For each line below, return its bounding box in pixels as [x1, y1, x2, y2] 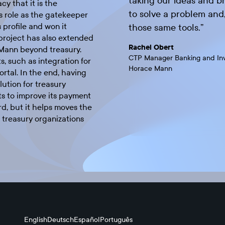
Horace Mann [129, 64, 172, 73]
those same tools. [129, 22, 200, 34]
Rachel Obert [129, 43, 174, 52]
